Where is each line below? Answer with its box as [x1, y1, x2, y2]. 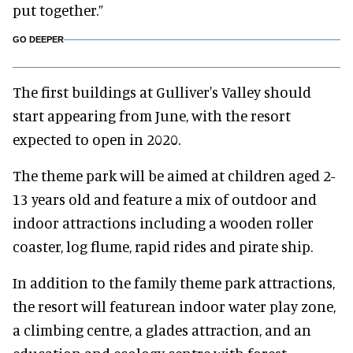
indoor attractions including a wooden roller [13, 214, 314, 232]
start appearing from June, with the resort [13, 106, 291, 125]
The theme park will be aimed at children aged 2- [13, 166, 335, 185]
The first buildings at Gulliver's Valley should [13, 83, 311, 102]
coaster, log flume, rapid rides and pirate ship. [13, 237, 313, 256]
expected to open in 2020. [13, 130, 180, 149]
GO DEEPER [13, 35, 64, 45]
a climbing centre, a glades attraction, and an [13, 321, 311, 340]
